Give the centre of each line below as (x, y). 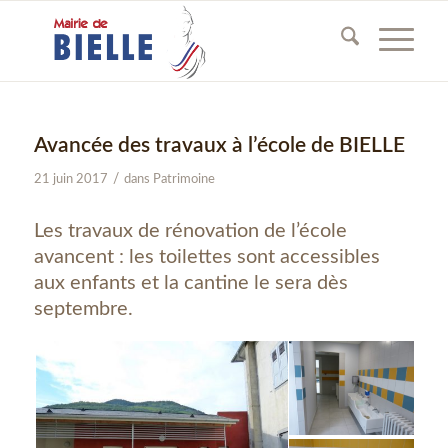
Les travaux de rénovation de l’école (190, 231)
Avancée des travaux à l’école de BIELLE (219, 145)
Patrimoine (183, 179)
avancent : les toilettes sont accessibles (206, 257)
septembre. (83, 309)
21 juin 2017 (70, 179)
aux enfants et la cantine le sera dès (190, 283)
